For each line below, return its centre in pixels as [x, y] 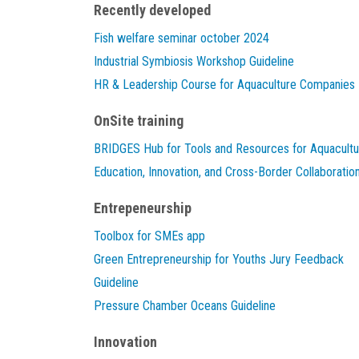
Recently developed [152, 10]
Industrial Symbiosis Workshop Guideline [194, 61]
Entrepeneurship [143, 208]
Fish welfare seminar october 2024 [182, 38]
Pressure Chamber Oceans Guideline [185, 306]
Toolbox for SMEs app [149, 236]
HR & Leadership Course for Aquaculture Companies [224, 85]
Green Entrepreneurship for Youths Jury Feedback [219, 259]
